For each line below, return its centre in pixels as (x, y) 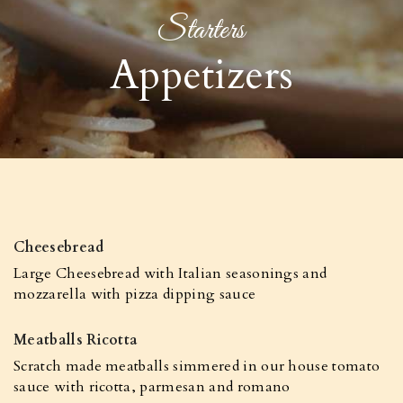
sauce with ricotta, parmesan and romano (152, 387)
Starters (201, 31)
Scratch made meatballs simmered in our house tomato (197, 366)
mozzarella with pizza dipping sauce (135, 294)
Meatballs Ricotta (76, 340)
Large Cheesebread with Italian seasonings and (170, 273)
